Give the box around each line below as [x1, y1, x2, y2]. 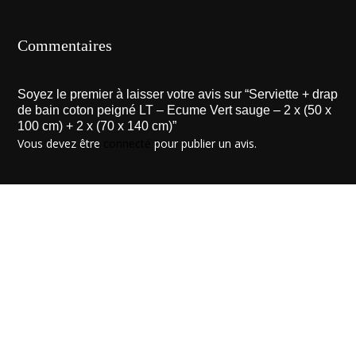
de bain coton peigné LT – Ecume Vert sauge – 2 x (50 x [17, 103, 332, 118]
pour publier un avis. [151, 136, 257, 152]
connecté [103, 136, 152, 152]
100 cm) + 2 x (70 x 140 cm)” [17, 119, 177, 133]
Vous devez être [17, 136, 104, 152]
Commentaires [17, 37, 113, 55]
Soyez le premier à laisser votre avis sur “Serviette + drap [17, 87, 339, 102]
